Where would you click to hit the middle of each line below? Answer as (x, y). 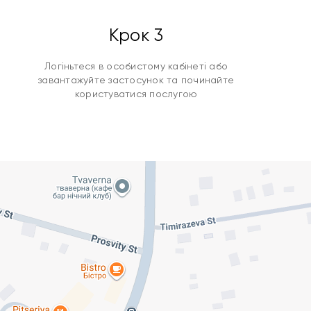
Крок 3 (136, 35)
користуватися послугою (136, 94)
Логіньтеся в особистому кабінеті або (136, 66)
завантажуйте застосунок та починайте (136, 80)
